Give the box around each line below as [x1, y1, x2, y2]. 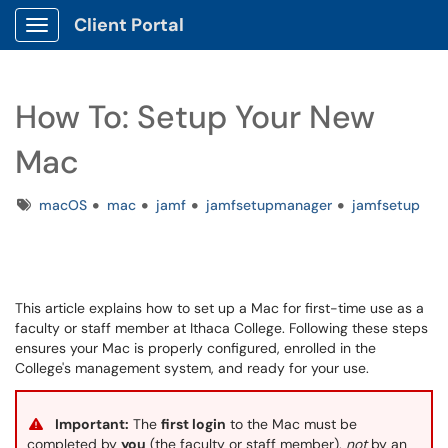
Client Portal [74, 13, 184, 37]
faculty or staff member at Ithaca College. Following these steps [15, 319, 428, 337]
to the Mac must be [226, 415, 357, 433]
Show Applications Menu [36, 32, 195, 50]
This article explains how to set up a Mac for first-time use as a [15, 299, 424, 317]
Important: [55, 415, 129, 433]
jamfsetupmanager [206, 196, 332, 214]
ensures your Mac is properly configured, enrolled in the [15, 339, 376, 357]
